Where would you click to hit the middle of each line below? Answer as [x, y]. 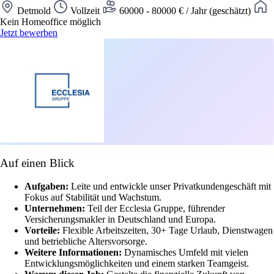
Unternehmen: [56, 209]
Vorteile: [43, 231]
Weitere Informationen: [74, 253]
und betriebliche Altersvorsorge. [86, 242]
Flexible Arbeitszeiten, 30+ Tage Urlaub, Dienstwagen [168, 231]
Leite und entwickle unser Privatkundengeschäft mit [171, 187]
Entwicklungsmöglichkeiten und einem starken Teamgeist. [137, 264]
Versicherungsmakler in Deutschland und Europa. [120, 220]
